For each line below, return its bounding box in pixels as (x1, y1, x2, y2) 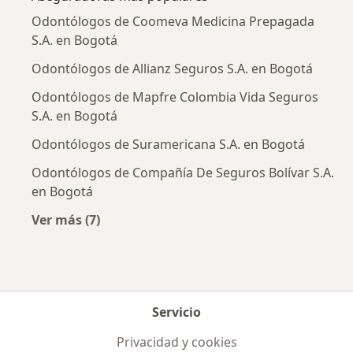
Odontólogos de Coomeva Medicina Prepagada (32, 13, 314, 31)
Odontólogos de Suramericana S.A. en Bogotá (32, 136, 305, 154)
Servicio (152, 303, 201, 321)
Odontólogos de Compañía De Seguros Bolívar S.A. (32, 164, 334, 182)
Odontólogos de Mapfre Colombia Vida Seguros (32, 88, 318, 106)
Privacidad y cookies (116, 333, 237, 351)
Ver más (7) (32, 211, 100, 229)
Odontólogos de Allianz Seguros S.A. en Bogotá (32, 60, 313, 78)
